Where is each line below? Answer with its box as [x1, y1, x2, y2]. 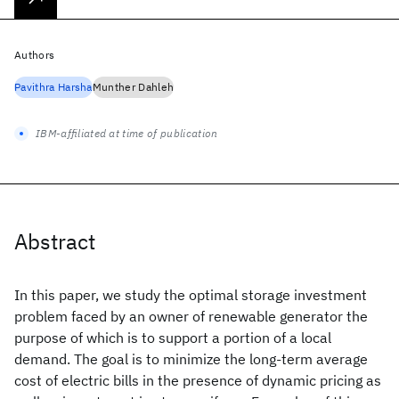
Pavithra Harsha [14, 80, 93, 94]
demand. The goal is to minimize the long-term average [14, 350, 368, 368]
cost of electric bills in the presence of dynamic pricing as [14, 371, 381, 389]
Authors [14, 48, 55, 61]
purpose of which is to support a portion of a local [14, 329, 331, 346]
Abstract [14, 227, 95, 256]
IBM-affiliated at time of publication [36, 126, 218, 140]
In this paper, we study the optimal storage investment [14, 286, 367, 304]
